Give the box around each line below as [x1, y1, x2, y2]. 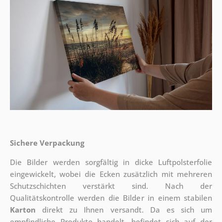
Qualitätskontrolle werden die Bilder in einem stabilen [9, 193, 213, 203]
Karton [9, 205, 36, 215]
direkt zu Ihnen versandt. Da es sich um [35, 205, 213, 215]
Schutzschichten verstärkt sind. [9, 181, 166, 191]
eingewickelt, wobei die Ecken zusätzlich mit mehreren [9, 169, 213, 179]
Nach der [165, 181, 213, 191]
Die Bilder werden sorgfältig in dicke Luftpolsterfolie [9, 157, 213, 167]
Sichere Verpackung [9, 138, 84, 148]
